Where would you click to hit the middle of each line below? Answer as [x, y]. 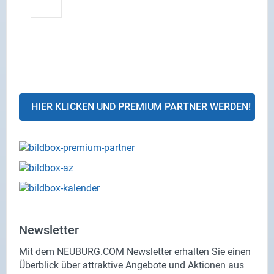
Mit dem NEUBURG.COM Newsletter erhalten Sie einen [135, 252]
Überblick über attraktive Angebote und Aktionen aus [131, 265]
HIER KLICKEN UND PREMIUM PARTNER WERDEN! [141, 106]
